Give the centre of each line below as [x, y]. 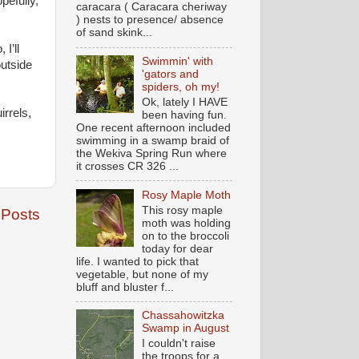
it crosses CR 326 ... [127, 166]
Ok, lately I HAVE [184, 102]
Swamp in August [185, 329]
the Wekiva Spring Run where [151, 153]
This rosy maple [182, 210]
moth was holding [186, 223]
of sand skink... [114, 33]
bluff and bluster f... [125, 287]
